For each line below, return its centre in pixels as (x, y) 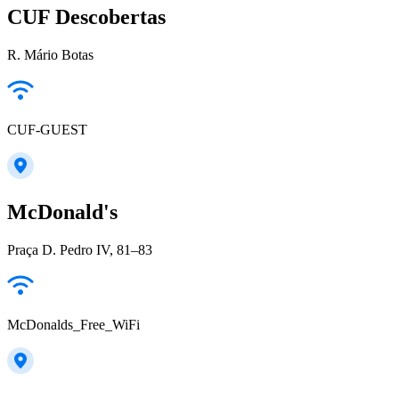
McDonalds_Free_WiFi (73, 324)
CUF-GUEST (47, 130)
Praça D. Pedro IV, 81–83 (80, 249)
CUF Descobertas (86, 17)
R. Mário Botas (50, 55)
